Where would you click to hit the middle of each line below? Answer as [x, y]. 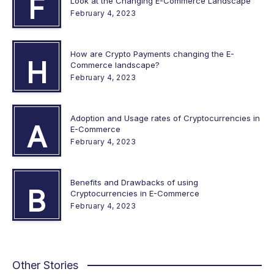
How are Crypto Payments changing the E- [152, 54]
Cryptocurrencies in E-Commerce [135, 193]
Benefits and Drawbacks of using [134, 182]
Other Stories [45, 265]
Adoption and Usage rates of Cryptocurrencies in [165, 118]
